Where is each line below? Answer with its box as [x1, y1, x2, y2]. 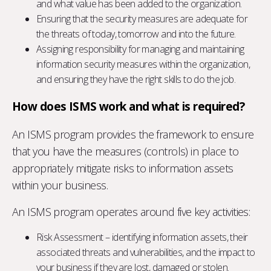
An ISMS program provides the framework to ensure [12, 126, 254, 142]
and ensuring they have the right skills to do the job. [36, 72, 236, 86]
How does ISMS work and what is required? [12, 98, 245, 114]
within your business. [12, 177, 108, 192]
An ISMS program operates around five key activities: [12, 204, 250, 219]
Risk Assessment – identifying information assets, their [36, 230, 248, 244]
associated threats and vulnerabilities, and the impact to [36, 245, 255, 259]
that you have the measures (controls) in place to [12, 143, 239, 158]
